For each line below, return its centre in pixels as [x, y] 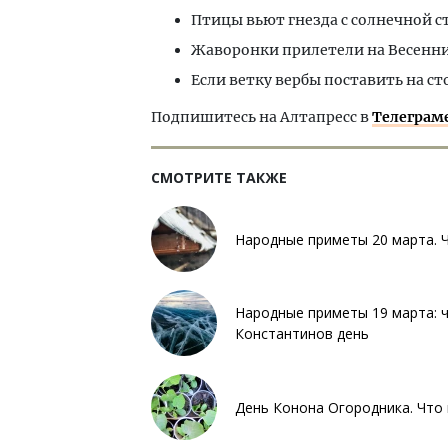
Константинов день [302, 334]
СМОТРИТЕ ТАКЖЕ [219, 178]
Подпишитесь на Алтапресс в [261, 117]
